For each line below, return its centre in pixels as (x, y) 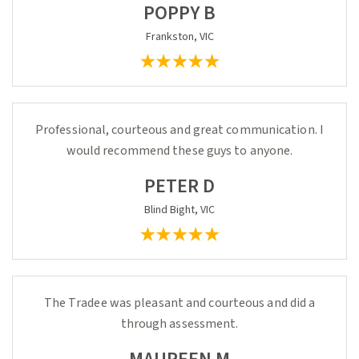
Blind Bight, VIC (179, 210)
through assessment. (179, 324)
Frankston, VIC (179, 37)
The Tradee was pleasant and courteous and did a (179, 303)
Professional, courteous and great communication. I (179, 130)
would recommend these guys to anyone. (179, 151)
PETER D (179, 186)
